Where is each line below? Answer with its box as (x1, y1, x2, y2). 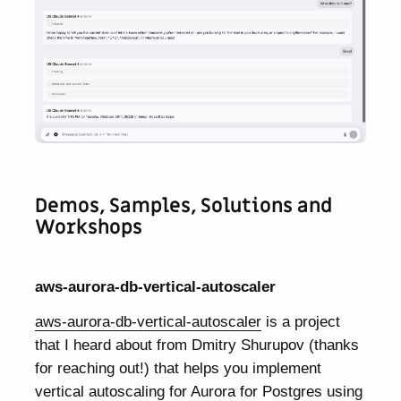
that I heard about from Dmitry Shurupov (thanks (35, 335, 360, 354)
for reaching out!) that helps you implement (35, 358, 322, 377)
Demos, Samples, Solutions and (35, 193, 333, 220)
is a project (261, 311, 341, 330)
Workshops (35, 215, 143, 242)
